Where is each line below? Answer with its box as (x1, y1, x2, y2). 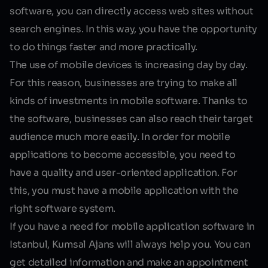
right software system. (10, 202, 115, 215)
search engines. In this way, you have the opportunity (10, 23, 258, 35)
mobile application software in (111, 220, 255, 233)
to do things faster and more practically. (10, 41, 197, 53)
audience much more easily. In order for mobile (10, 130, 230, 143)
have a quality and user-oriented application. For (10, 166, 237, 179)
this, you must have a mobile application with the (10, 184, 239, 197)
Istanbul (10, 238, 48, 251)
